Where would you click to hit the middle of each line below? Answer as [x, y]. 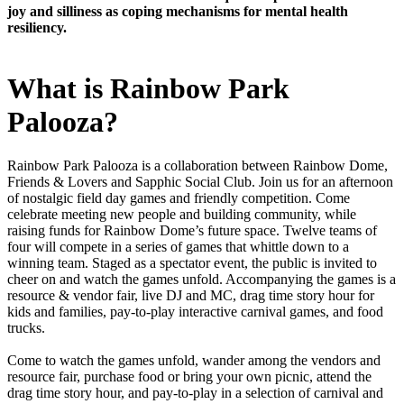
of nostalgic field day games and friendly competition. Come [179, 198]
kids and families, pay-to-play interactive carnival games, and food [195, 312]
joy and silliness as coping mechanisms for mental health [178, 12]
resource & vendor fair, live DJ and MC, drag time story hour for [191, 296]
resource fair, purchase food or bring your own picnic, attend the [189, 377]
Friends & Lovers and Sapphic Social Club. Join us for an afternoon [200, 182]
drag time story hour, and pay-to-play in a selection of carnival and [195, 393]
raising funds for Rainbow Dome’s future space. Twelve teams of [192, 231]
